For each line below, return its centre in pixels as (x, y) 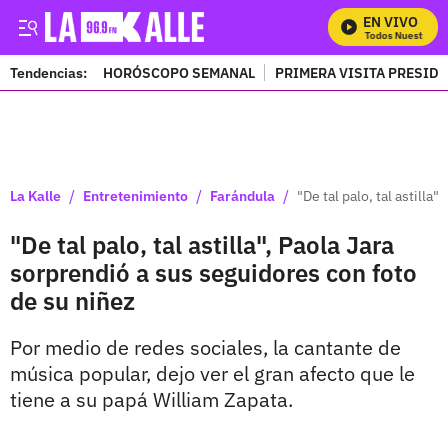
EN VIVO (390, 22)
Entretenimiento (135, 195)
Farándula (242, 195)
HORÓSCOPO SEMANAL (179, 72)
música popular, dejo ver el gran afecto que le (212, 373)
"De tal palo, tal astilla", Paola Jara (202, 245)
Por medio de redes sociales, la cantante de (205, 347)
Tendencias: (48, 72)
